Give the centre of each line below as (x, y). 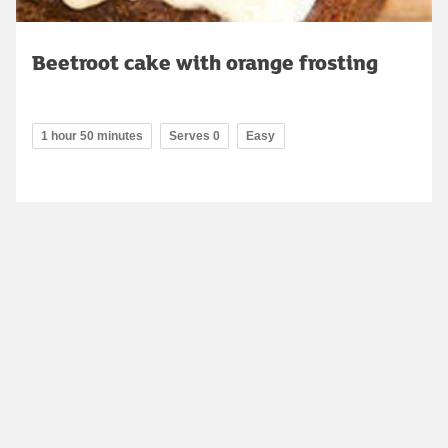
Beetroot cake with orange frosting (205, 61)
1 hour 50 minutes (92, 135)
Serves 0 (194, 135)
